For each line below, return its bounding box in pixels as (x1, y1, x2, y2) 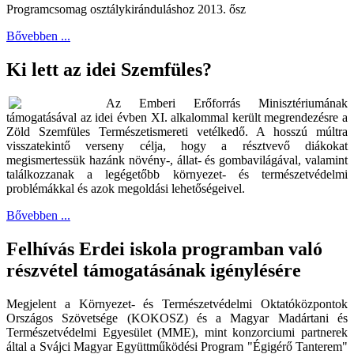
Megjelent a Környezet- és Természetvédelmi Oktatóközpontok (6, 296, 348, 311)
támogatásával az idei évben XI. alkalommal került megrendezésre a (6, 111, 348, 125)
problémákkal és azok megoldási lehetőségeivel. (6, 182, 245, 196)
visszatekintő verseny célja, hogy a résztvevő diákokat (6, 139, 348, 153)
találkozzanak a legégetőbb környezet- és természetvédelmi (6, 168, 348, 182)
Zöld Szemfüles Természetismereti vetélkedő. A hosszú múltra (6, 125, 348, 139)
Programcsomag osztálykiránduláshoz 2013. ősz (6, 2, 246, 17)
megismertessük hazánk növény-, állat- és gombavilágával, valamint (6, 153, 348, 168)
